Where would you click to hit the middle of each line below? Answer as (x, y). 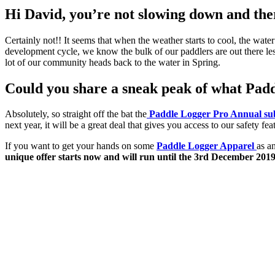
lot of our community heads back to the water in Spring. (113, 62)
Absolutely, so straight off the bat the (76, 114)
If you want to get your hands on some (81, 146)
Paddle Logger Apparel (205, 146)
